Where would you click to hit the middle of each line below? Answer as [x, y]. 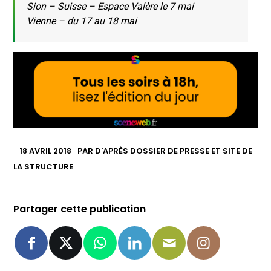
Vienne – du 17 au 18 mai [82, 21]
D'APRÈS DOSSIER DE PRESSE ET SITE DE [174, 151]
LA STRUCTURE [44, 167]
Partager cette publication [80, 209]
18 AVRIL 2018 [46, 151]
